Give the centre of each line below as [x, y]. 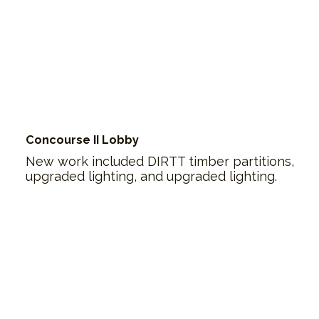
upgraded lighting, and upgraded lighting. [151, 176]
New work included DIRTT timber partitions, [159, 161]
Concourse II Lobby [82, 140]
